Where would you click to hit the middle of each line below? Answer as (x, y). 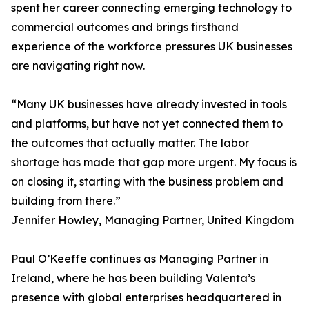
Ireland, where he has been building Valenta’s (133, 278)
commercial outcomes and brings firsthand (125, 27)
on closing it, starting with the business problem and (147, 182)
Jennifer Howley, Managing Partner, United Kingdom (152, 220)
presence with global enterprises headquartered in (146, 298)
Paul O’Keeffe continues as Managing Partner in (140, 259)
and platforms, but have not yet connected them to (147, 124)
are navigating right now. (78, 66)
